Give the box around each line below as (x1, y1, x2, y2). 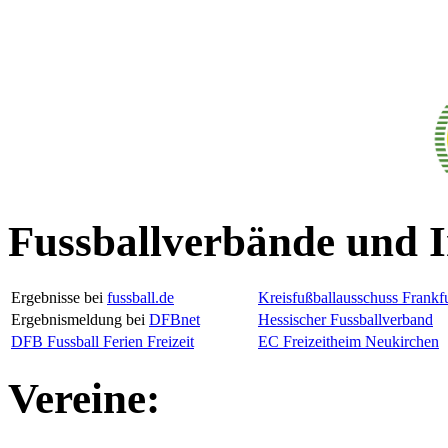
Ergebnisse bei (11, 288, 107, 306)
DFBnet (149, 310, 200, 328)
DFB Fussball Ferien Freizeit (11, 332, 194, 350)
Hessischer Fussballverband (258, 310, 433, 328)
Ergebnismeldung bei (11, 310, 149, 328)
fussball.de (107, 288, 174, 306)
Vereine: (8, 374, 160, 422)
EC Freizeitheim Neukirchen (258, 332, 439, 350)
